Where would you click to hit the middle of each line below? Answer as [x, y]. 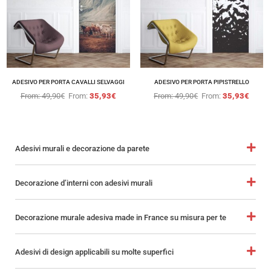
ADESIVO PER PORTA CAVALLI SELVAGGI [68, 82]
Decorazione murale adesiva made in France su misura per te [121, 217]
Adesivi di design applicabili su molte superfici [94, 252]
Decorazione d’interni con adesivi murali [84, 183]
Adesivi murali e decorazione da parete [82, 148]
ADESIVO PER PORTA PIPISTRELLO [201, 82]
